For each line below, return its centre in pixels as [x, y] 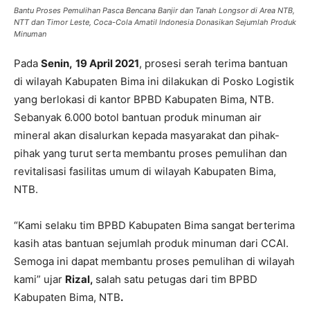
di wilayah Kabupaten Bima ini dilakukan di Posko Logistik [154, 82]
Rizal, [80, 280]
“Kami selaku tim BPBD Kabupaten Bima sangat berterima [154, 226]
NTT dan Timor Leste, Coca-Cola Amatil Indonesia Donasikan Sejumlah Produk [155, 22]
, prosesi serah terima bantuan [213, 64]
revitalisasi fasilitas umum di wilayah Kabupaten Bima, [145, 172]
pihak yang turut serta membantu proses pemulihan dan [151, 154]
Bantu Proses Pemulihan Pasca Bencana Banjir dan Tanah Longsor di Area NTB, [154, 11]
